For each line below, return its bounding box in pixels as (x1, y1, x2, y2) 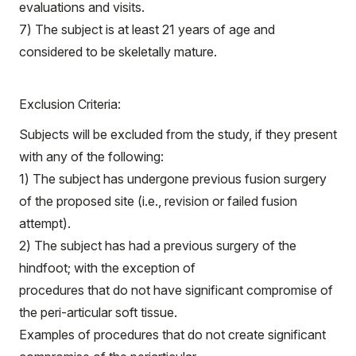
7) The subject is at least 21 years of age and (19, 21, 275, 37)
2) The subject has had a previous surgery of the (19, 238, 296, 253)
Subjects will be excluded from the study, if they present (19, 126, 337, 142)
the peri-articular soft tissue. (19, 304, 177, 320)
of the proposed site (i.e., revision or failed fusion (19, 193, 297, 209)
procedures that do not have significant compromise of (19, 282, 333, 298)
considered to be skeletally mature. (19, 44, 217, 60)
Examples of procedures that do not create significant (19, 327, 326, 342)
